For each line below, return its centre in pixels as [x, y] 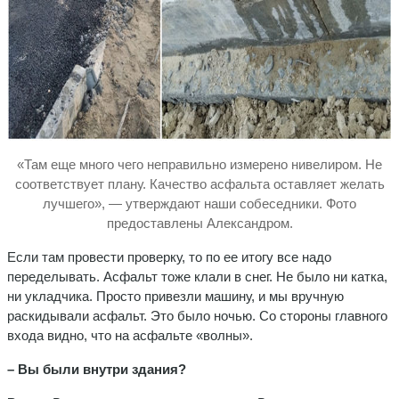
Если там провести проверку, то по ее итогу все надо [169, 256]
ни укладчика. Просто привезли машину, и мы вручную [175, 296]
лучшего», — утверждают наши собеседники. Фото [199, 203]
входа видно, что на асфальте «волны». [130, 335]
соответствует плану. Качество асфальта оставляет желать [199, 183]
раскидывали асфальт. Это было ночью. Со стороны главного [197, 315]
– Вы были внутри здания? [97, 369]
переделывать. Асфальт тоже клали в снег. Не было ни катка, [197, 276]
